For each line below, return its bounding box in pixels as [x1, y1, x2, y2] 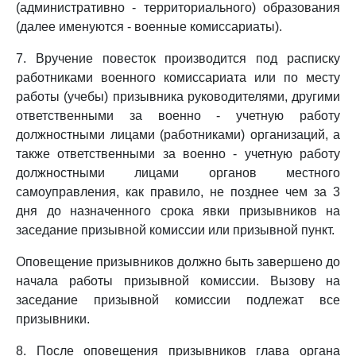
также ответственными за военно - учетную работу [16, 147, 340, 161]
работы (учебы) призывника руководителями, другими [16, 90, 340, 103]
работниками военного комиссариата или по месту [16, 71, 340, 84]
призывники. [16, 312, 90, 326]
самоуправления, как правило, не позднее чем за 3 [16, 185, 340, 199]
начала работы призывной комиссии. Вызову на [16, 274, 340, 288]
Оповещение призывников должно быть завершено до [16, 255, 340, 269]
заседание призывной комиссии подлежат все [16, 293, 340, 307]
